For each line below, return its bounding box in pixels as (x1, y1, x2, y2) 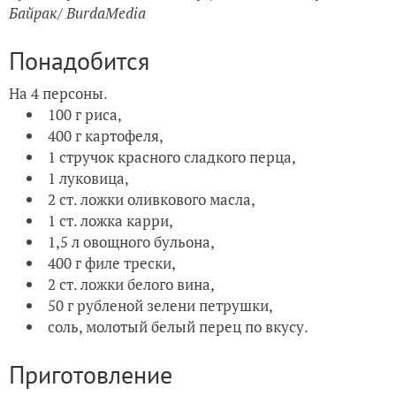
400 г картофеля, (48, 125, 166, 146)
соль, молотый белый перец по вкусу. (48, 316, 311, 337)
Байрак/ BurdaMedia (9, 2, 146, 23)
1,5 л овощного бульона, (48, 231, 217, 252)
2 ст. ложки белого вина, (48, 273, 217, 294)
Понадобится (9, 43, 149, 77)
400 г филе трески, (48, 252, 179, 273)
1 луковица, (48, 167, 132, 188)
